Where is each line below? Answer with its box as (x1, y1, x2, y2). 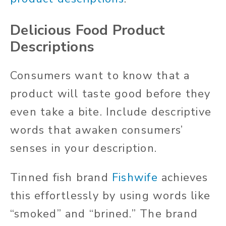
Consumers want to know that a (10, 68, 190, 84)
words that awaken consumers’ (10, 123, 184, 138)
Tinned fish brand (10, 170, 112, 186)
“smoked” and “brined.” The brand (10, 206, 198, 222)
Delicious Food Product (10, 21, 165, 40)
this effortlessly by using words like (10, 188, 211, 204)
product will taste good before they (10, 86, 211, 102)
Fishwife (111, 170, 158, 186)
